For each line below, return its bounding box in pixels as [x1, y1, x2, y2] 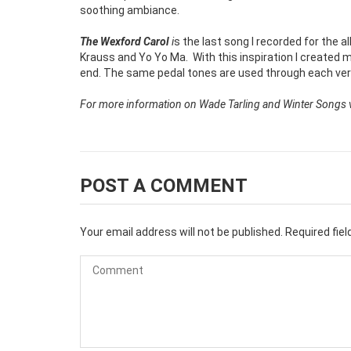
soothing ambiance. [80, 3, 182, 16]
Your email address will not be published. [80, 225, 283, 238]
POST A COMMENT [80, 174, 248, 197]
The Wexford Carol [80, 34, 169, 48]
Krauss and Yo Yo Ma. [80, 50, 188, 63]
